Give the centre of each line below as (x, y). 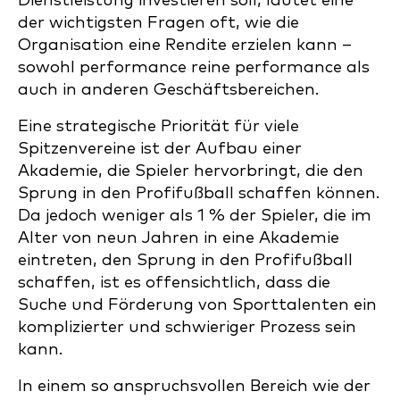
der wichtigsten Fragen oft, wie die (158, 23)
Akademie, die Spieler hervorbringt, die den (191, 171)
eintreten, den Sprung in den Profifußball (185, 260)
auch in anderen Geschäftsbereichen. (168, 90)
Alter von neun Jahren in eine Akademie (179, 238)
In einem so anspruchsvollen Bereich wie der (194, 386)
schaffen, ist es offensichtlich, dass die (174, 283)
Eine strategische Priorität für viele (158, 126)
